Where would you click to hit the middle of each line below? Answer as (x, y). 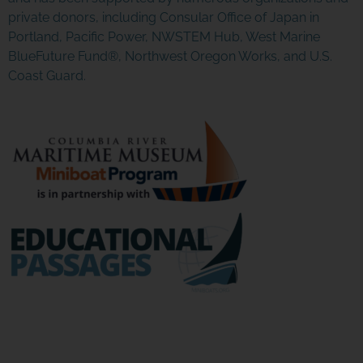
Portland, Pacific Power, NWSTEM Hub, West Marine (164, 37)
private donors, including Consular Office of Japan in (163, 18)
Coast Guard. (47, 76)
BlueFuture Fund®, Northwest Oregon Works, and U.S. (170, 57)
